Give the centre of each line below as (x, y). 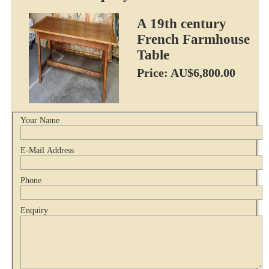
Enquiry (34, 211)
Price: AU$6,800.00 (186, 72)
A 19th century (181, 23)
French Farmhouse (193, 39)
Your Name (40, 121)
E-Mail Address (47, 151)
